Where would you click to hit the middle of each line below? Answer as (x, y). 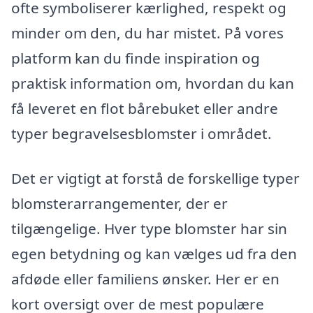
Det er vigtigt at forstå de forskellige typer (155, 178)
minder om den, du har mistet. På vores (147, 33)
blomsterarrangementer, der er (119, 203)
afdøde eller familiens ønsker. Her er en (145, 278)
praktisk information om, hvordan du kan (153, 83)
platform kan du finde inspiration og (136, 58)
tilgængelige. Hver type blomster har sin (149, 228)
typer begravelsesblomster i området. (141, 134)
